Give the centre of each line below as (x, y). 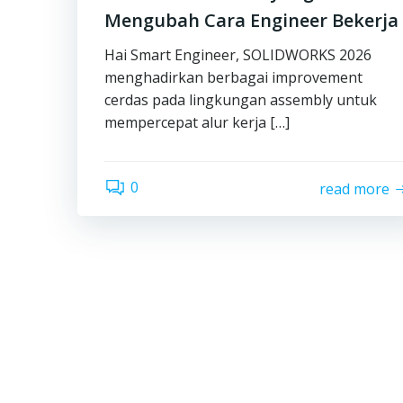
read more (355, 188)
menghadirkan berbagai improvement (233, 77)
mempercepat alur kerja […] (197, 122)
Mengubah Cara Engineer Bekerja (251, 20)
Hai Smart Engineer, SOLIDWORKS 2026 (238, 55)
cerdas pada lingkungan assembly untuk (241, 100)
